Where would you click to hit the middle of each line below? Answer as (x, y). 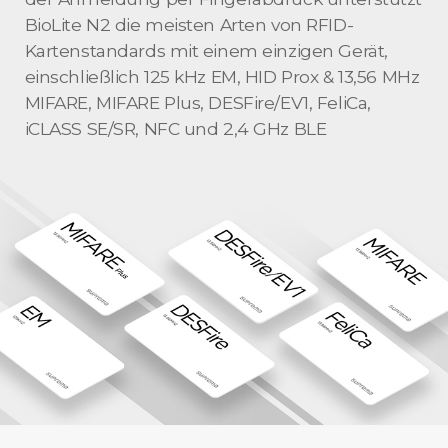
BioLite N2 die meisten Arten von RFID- (189, 24)
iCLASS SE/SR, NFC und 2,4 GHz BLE (175, 128)
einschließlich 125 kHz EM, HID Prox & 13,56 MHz (222, 76)
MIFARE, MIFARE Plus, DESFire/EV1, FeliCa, (197, 102)
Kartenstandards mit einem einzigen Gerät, (206, 50)
